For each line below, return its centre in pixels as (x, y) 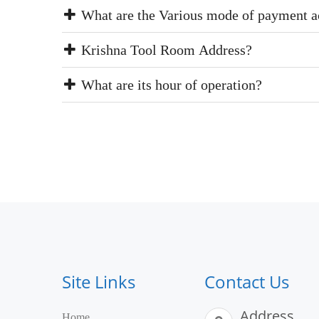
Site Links (99, 282)
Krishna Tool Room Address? (165, 50)
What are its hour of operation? (170, 85)
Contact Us (247, 282)
